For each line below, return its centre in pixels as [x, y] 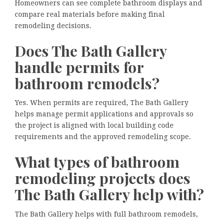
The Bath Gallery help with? [109, 195]
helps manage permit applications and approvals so [104, 114]
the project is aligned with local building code [94, 126]
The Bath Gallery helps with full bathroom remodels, [106, 214]
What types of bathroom [97, 162]
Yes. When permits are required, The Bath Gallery [102, 103]
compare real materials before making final [90, 14]
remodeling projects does [103, 178]
